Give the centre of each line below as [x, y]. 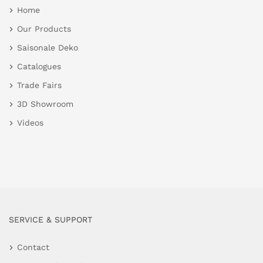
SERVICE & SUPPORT [50, 220]
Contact [33, 247]
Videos [30, 123]
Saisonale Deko [48, 48]
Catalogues [39, 67]
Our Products [44, 29]
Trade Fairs [39, 85]
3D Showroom [45, 104]
